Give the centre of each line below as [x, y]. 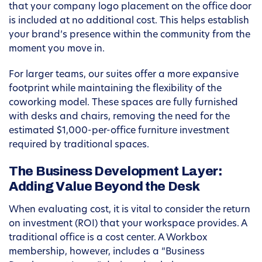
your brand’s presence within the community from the [130, 35]
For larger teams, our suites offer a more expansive [124, 75]
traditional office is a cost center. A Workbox [108, 238]
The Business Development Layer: [116, 172]
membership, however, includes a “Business [107, 252]
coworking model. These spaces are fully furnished [123, 103]
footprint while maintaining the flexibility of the [115, 89]
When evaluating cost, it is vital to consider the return [130, 210]
